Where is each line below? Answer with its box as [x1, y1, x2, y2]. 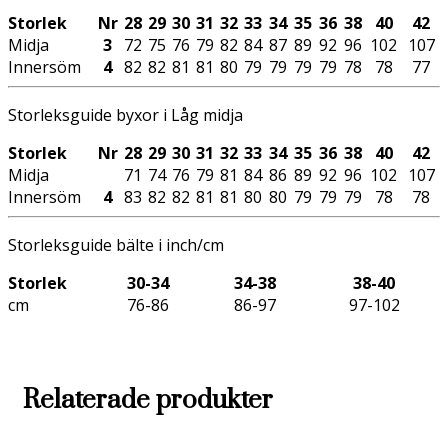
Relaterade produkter [23, 384, 273, 418]
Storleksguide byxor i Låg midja [8, 104, 243, 127]
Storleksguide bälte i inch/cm [8, 234, 224, 257]
